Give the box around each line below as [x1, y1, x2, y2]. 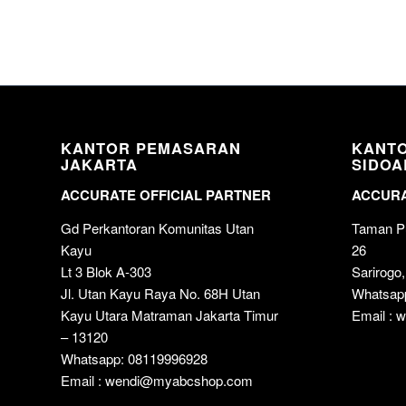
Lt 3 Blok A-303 [61, 261, 151, 281]
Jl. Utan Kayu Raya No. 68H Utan [61, 283, 260, 303]
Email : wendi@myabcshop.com [61, 370, 253, 390]
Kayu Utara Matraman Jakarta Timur [61, 304, 278, 324]
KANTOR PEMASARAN [61, 137, 241, 159]
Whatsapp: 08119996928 [61, 348, 208, 368]
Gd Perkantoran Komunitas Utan [61, 217, 254, 237]
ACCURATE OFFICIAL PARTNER [61, 184, 271, 205]
